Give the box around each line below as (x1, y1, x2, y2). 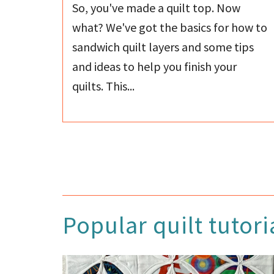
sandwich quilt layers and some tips (72, 39, 254, 54)
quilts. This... (72, 78, 135, 94)
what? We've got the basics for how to (72, 19, 267, 35)
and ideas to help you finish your (72, 58, 237, 74)
